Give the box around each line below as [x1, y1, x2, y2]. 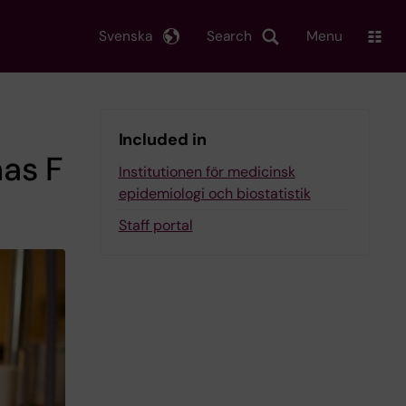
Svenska [99, 26, 152, 45]
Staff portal [118, 216, 193, 235]
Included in [118, 129, 207, 150]
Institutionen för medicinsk [118, 162, 295, 181]
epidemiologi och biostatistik [118, 184, 311, 203]
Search [207, 26, 252, 45]
